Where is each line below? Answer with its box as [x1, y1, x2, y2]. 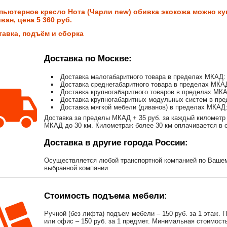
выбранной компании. [44, 164, 110, 172]
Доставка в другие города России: [44, 138, 188, 148]
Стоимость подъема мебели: [44, 191, 167, 201]
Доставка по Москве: [44, 54, 132, 64]
